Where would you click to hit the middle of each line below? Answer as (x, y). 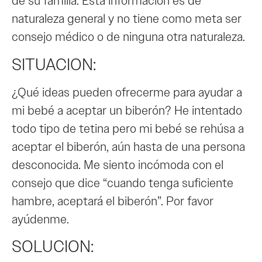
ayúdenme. (40, 219)
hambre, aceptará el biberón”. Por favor (113, 201)
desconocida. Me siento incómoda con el (118, 165)
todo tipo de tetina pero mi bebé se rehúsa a (128, 128)
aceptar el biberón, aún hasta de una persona (128, 146)
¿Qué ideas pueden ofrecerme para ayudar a (127, 92)
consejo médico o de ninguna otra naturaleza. (128, 37)
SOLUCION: (53, 247)
